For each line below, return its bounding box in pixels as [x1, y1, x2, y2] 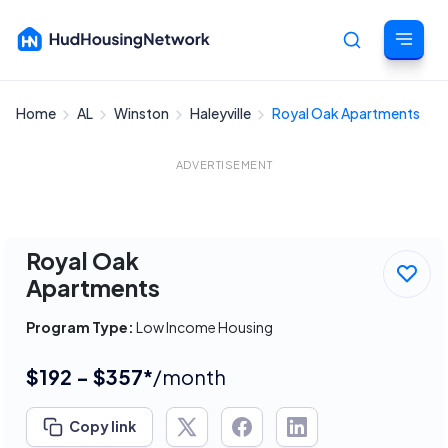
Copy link [69, 416, 136, 435]
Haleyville [190, 104, 253, 122]
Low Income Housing [134, 318, 273, 336]
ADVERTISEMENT [175, 158, 273, 171]
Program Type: [26, 318, 134, 336]
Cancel [381, 114, 432, 132]
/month [153, 364, 226, 389]
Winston [114, 104, 171, 122]
